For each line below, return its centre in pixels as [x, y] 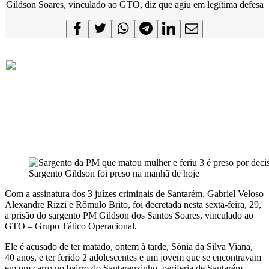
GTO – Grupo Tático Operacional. [71, 226]
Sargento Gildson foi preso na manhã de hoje [114, 173]
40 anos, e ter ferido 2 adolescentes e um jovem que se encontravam [133, 257]
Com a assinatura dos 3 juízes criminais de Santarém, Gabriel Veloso [134, 193]
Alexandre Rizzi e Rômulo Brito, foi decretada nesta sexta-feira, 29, [133, 204]
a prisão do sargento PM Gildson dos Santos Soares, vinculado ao [129, 215]
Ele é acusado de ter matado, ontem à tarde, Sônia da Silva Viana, [129, 246]
